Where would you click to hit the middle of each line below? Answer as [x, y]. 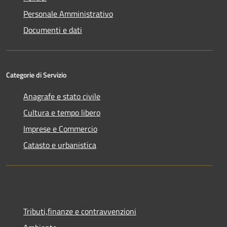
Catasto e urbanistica [60, 145]
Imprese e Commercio [60, 129]
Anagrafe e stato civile [62, 97]
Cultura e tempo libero [62, 113]
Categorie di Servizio [36, 75]
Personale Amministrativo [68, 14]
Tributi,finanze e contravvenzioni [80, 212]
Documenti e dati [53, 30]
